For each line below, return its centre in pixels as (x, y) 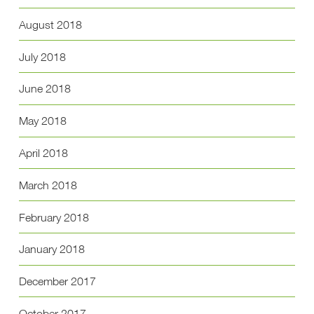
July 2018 (42, 56)
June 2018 (45, 89)
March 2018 (48, 185)
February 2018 (54, 217)
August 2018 (50, 24)
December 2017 (57, 281)
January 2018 (52, 249)
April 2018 (43, 152)
